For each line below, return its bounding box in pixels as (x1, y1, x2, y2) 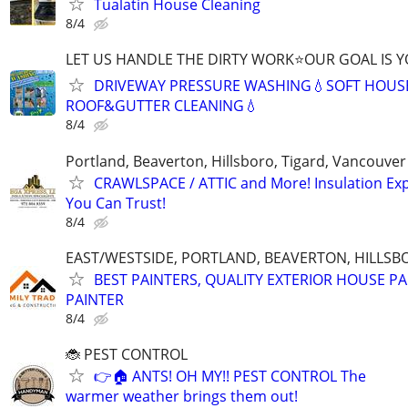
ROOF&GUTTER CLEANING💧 (66, 96, 259, 117)
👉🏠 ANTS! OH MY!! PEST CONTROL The (94, 365, 366, 386)
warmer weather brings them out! (66, 385, 298, 406)
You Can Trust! (66, 192, 166, 213)
